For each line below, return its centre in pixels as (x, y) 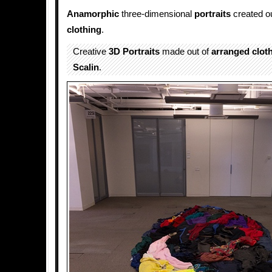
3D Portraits (134, 52)
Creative (91, 52)
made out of (185, 52)
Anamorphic (93, 14)
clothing (84, 30)
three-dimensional (157, 14)
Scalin (86, 67)
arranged (230, 52)
